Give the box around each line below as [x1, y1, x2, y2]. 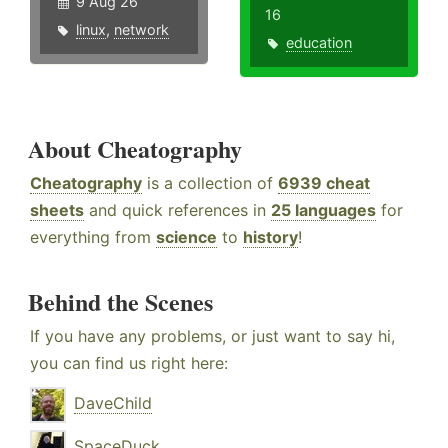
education [286, 34, 353, 52]
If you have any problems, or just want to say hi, [30, 326, 395, 347]
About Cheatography [28, 131, 242, 167]
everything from [30, 227, 156, 248]
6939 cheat [278, 173, 370, 194]
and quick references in [84, 200, 271, 221]
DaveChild [74, 393, 152, 414]
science [156, 227, 217, 248]
